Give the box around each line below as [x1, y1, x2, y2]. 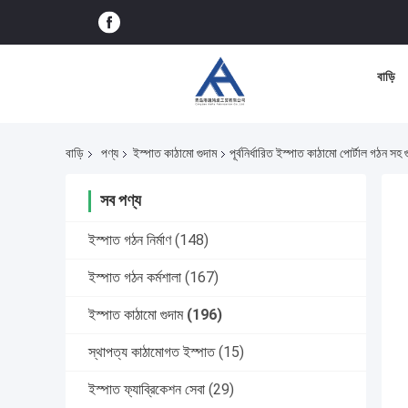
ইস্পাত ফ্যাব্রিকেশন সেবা [88, 381, 205, 399]
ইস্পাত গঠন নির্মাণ [88, 231, 171, 250]
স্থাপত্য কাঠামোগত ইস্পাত [88, 343, 215, 362]
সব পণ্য [100, 190, 141, 210]
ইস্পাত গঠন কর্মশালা [88, 269, 181, 287]
